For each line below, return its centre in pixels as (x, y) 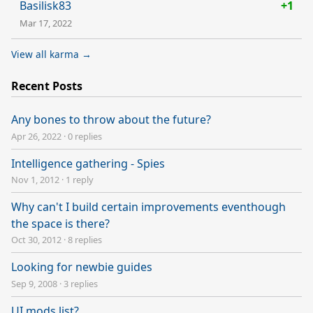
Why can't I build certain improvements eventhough (148, 206)
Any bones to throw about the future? (111, 120)
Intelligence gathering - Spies (88, 163)
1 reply (80, 179)
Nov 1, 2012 (35, 179)
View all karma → (51, 54)
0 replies (85, 136)
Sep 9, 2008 (34, 283)
